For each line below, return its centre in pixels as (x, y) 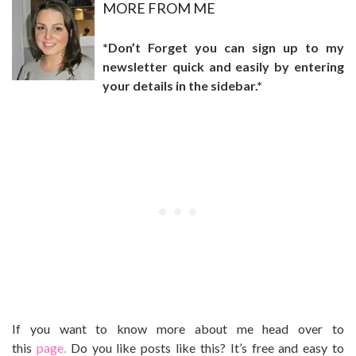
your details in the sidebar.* (182, 85)
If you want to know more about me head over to (178, 328)
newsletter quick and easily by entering (223, 66)
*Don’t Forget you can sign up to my (223, 47)
